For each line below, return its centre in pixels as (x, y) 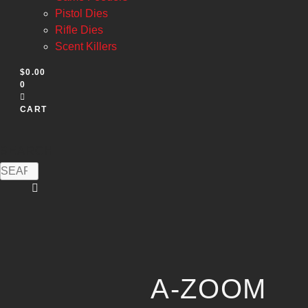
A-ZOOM (209, 289)
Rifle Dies (79, 30)
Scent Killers (86, 46)
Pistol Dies (81, 13)
